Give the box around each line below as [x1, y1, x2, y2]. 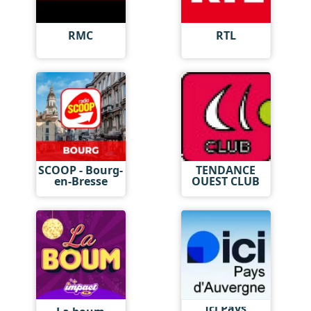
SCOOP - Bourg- [38, 162, 124, 178]
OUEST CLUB [192, 173, 260, 189]
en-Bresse [53, 173, 108, 189]
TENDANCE [196, 162, 256, 178]
